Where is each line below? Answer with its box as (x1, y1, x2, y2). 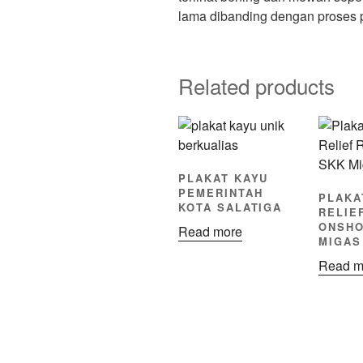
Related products (178, 70, 335, 100)
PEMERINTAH (178, 184, 263, 200)
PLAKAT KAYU (178, 169, 269, 186)
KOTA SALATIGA (178, 199, 283, 215)
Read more (178, 222, 242, 241)
